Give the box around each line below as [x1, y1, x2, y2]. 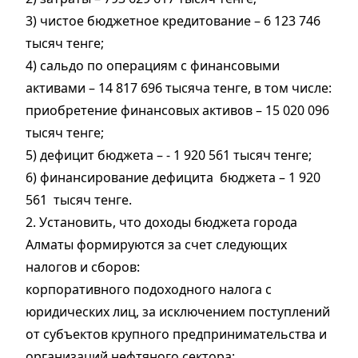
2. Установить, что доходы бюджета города [26, 213, 297, 232]
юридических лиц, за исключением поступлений [26, 303, 330, 321]
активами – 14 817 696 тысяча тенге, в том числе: [26, 79, 332, 97]
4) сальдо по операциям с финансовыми [26, 57, 280, 75]
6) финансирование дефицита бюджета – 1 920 [26, 169, 320, 187]
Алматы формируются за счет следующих [26, 236, 287, 254]
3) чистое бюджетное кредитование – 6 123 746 [26, 12, 320, 30]
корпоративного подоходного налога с [26, 280, 272, 299]
